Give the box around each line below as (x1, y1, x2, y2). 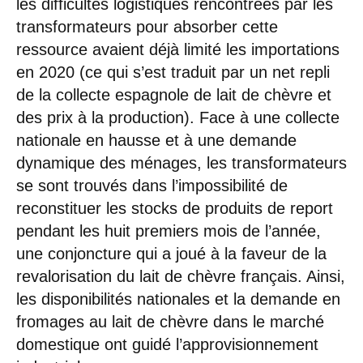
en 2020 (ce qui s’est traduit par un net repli (16, 63, 330, 82)
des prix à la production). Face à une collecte (16, 109, 340, 127)
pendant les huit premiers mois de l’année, (16, 222, 321, 241)
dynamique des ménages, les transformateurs (16, 154, 347, 173)
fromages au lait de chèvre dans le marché (16, 313, 324, 331)
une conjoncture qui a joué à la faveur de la (16, 245, 327, 263)
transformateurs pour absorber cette (16, 18, 278, 36)
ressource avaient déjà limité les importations (16, 41, 340, 59)
